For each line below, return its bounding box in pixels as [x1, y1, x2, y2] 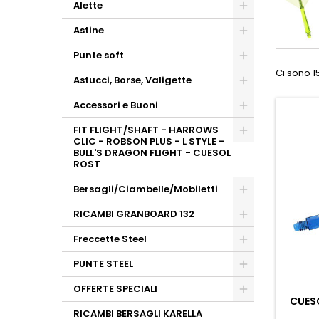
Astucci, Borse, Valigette [73, 73, 192, 87]
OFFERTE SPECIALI [73, 282, 157, 296]
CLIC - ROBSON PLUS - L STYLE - [73, 135, 224, 148]
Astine [73, 23, 104, 37]
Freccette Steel [73, 232, 147, 246]
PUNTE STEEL [73, 257, 133, 271]
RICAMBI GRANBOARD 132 [73, 207, 194, 221]
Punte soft [73, 48, 124, 62]
